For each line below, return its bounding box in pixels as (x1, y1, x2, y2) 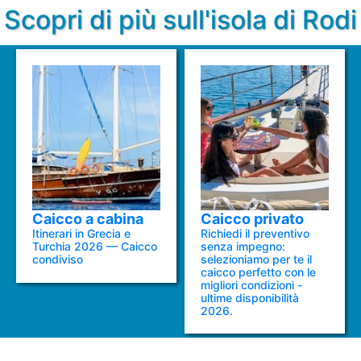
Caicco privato (201, 210, 305, 227)
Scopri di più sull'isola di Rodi (4, 3, 357, 35)
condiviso (32, 251, 84, 266)
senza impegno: (201, 239, 286, 253)
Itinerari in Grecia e (32, 226, 131, 240)
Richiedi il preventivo (201, 226, 310, 240)
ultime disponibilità (201, 290, 300, 305)
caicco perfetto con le (201, 264, 317, 279)
